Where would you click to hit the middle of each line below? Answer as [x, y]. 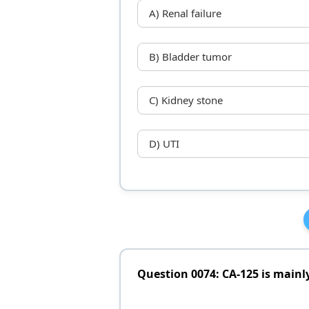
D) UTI [164, 144]
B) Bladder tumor [190, 57]
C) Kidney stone [186, 100]
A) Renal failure [185, 13]
